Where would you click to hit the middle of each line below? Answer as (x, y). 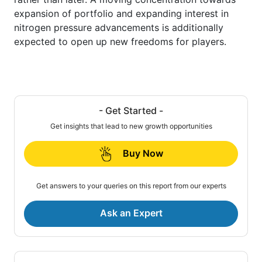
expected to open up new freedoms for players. (120, 41)
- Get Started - (131, 110)
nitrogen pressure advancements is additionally (119, 27)
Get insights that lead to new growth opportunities (131, 126)
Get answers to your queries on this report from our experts (131, 186)
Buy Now (143, 153)
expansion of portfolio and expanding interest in (121, 13)
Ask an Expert (131, 213)
